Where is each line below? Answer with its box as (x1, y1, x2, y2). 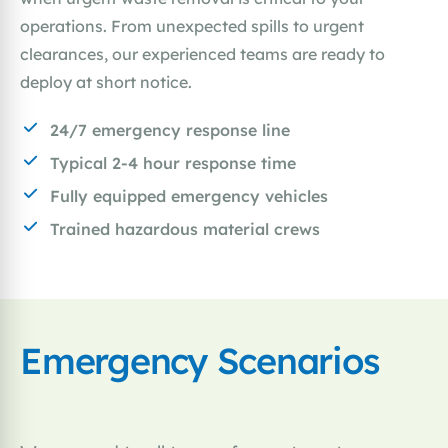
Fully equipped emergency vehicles (50, 186, 328, 207)
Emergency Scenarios (20, 338, 379, 384)
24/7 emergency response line (50, 120, 290, 141)
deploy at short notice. (20, 72, 192, 93)
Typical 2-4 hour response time (50, 153, 296, 174)
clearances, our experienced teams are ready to (20, 44, 385, 65)
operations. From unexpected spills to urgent (20, 16, 364, 37)
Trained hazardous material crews (50, 219, 320, 240)
